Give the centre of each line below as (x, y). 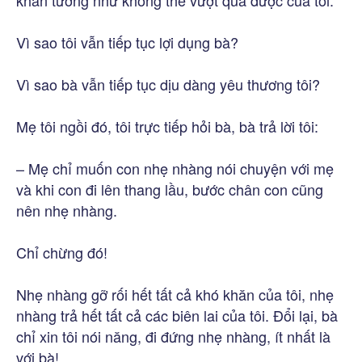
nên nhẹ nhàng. (67, 210)
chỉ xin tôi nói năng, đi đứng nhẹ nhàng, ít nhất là (173, 336)
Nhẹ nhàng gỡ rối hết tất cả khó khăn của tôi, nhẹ (175, 294)
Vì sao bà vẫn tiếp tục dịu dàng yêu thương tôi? (168, 84)
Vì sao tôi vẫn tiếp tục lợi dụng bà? (127, 42)
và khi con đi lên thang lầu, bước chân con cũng (170, 189)
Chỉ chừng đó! (62, 252)
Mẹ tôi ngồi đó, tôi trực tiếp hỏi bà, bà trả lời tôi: (167, 126)
